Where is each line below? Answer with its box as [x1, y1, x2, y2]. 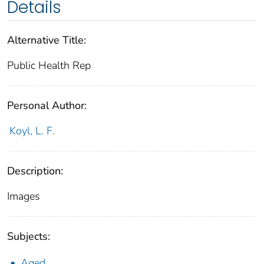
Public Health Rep [7, 58, 91, 73]
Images [7, 189, 40, 204]
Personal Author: [7, 98, 87, 113]
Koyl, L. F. [9, 124, 55, 138]
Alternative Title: [7, 33, 86, 48]
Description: [7, 164, 63, 179]
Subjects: [7, 229, 50, 244]
